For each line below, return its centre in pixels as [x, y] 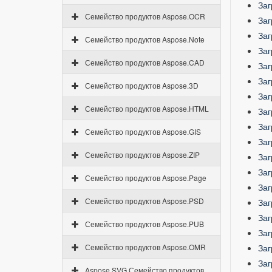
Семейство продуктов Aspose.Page [146, 178]
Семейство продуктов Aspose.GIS [143, 131]
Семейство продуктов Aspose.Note [145, 39]
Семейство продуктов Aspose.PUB [144, 224]
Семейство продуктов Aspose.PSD [144, 201]
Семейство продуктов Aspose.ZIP [142, 155]
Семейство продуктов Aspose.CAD [145, 62]
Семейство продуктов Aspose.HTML [147, 108]
